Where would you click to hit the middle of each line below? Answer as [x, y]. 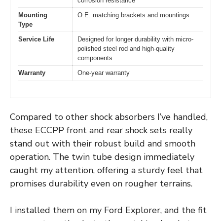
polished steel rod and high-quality [126, 49]
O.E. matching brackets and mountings [133, 15]
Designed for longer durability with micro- [135, 39]
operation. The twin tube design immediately [102, 157]
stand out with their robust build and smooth [103, 143]
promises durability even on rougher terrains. [101, 183]
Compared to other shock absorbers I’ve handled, [109, 117]
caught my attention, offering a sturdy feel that [106, 170]
